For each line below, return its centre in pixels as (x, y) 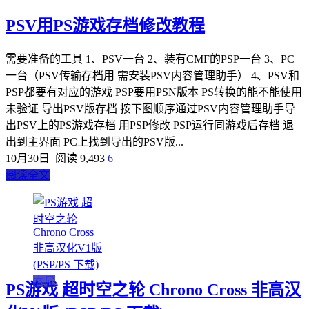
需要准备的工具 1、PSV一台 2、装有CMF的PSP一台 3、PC (150, 59)
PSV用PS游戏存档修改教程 (105, 25)
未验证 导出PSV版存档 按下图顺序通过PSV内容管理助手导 (150, 108)
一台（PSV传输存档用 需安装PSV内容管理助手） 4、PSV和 (152, 75)
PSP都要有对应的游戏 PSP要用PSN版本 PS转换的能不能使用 (154, 92)
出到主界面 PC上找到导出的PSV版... (94, 141)
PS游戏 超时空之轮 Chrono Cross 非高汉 (153, 289)
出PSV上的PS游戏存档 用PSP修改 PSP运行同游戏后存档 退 (150, 125)
